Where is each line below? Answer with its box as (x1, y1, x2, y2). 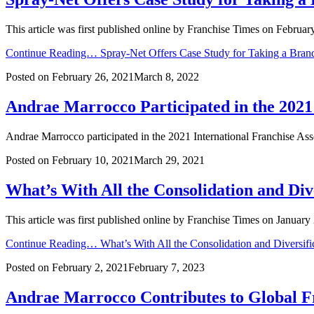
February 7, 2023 (128, 261, 205, 273)
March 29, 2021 (134, 154, 205, 167)
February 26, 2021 (52, 71, 134, 83)
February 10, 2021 (52, 154, 134, 167)
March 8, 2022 (134, 71, 199, 83)
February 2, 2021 (52, 261, 128, 273)
